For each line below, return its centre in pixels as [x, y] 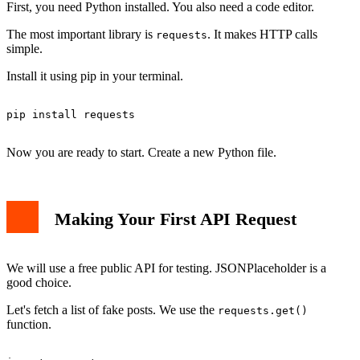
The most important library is [81, 34]
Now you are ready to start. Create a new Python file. [141, 152]
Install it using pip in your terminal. [95, 76]
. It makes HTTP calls [262, 34]
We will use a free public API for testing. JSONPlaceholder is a [166, 268]
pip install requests [71, 114]
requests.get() [263, 310]
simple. [25, 48]
